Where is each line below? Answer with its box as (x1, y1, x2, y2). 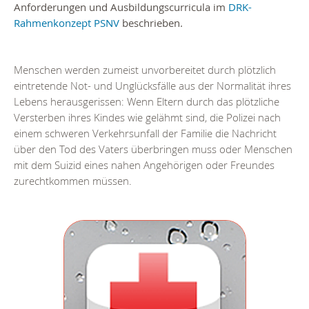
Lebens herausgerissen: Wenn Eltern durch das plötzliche (14, 94, 279, 108)
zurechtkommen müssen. (14, 173, 132, 188)
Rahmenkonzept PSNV (14, 15, 119, 30)
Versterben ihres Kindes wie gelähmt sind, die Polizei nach (14, 110, 281, 124)
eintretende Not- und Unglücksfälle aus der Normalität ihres (14, 78, 291, 92)
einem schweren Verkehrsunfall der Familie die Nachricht (14, 126, 277, 140)
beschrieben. (119, 15, 183, 30)
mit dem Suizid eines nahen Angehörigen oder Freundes (14, 157, 275, 172)
